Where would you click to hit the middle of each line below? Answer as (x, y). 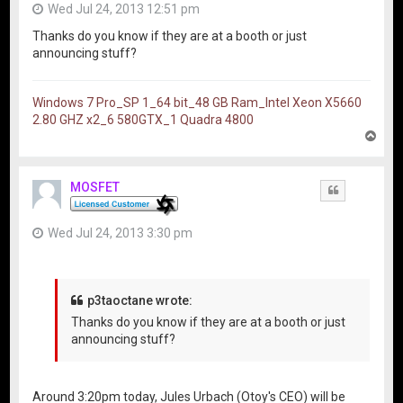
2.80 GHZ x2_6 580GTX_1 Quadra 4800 (143, 119)
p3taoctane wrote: (140, 301)
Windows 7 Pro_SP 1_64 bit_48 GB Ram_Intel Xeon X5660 (197, 102)
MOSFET (95, 187)
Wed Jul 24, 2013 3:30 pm (121, 233)
